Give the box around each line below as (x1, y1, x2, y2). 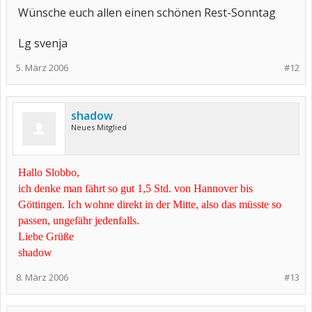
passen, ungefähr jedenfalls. (18, 214, 139, 226)
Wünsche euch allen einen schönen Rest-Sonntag (18, 5, 276, 20)
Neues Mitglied (71, 122, 127, 132)
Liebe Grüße (18, 231, 74, 242)
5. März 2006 (16, 61, 68, 74)
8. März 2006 (16, 271, 68, 283)
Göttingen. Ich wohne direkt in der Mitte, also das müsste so (18, 198, 281, 210)
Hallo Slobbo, (18, 166, 79, 178)
